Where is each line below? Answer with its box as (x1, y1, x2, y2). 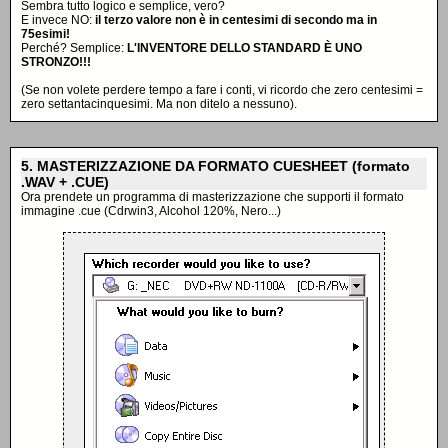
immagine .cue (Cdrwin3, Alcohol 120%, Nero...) (21, 204, 281, 218)
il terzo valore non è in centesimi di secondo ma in (95, 13, 377, 27)
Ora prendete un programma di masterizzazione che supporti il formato (21, 190, 404, 204)
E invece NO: (21, 13, 95, 27)
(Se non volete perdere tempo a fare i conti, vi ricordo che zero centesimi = (21, 83, 423, 97)
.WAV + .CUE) (21, 174, 109, 190)
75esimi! (21, 27, 70, 41)
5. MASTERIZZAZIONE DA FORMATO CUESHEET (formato (21, 158, 410, 174)
